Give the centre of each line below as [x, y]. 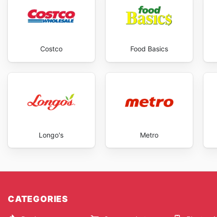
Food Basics [149, 49]
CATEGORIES [38, 199]
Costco [51, 49]
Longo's [51, 135]
